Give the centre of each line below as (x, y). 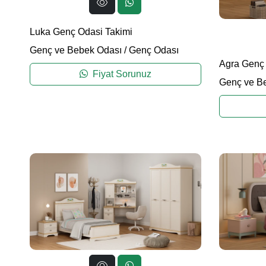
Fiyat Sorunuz (121, 74)
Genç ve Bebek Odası (76, 50)
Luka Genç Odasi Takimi (81, 32)
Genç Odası (154, 50)
